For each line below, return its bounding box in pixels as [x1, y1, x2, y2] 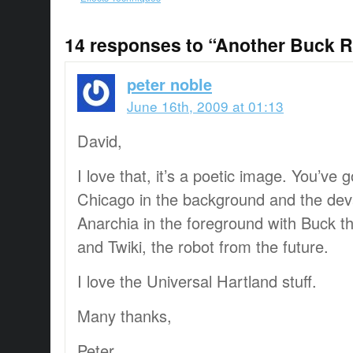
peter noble [127, 72, 212, 95]
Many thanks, [77, 303, 172, 327]
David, [77, 128, 122, 152]
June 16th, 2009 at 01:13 [127, 95, 284, 116]
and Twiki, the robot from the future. [77, 234, 329, 258]
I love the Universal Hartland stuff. [77, 269, 317, 292]
